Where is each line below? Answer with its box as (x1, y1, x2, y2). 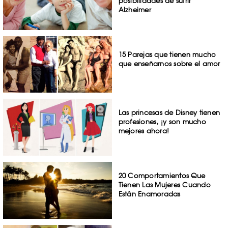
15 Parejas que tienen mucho (118, 50, 216, 59)
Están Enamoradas (118, 190, 181, 198)
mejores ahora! (118, 127, 169, 135)
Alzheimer (118, 6, 151, 14)
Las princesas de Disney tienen (118, 108, 220, 117)
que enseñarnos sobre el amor (118, 59, 220, 68)
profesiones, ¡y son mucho (118, 118, 206, 126)
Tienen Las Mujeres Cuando (118, 181, 211, 189)
